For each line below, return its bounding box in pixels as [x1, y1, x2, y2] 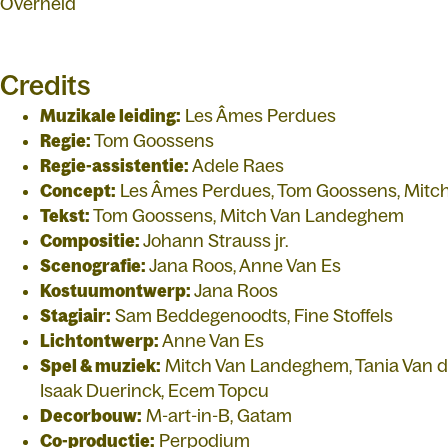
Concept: [40, 181, 116, 202]
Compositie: [40, 231, 140, 252]
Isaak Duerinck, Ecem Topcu [40, 381, 269, 402]
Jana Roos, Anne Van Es [146, 256, 341, 277]
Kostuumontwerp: [40, 281, 191, 302]
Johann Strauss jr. [140, 231, 288, 252]
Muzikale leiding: [40, 106, 181, 127]
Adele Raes [189, 156, 284, 177]
